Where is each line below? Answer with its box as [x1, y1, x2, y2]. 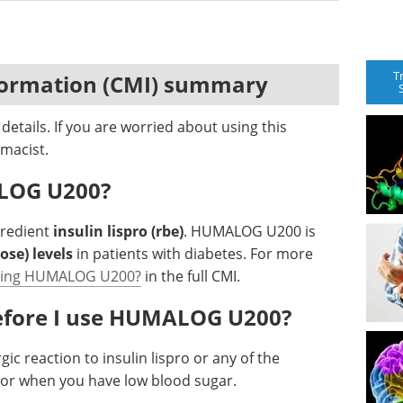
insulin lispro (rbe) [53, 221, 184, 241]
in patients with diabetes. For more [73, 244, 313, 264]
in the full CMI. [141, 266, 240, 286]
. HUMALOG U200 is [184, 221, 316, 241]
